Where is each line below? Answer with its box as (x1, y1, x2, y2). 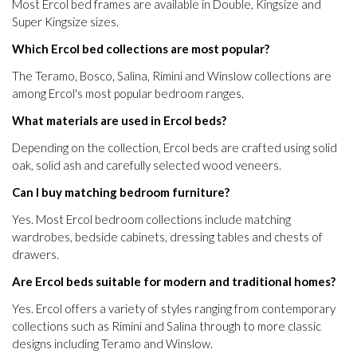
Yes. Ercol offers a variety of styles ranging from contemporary (12, 300, 335, 316)
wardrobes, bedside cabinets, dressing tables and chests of (12, 229, 323, 244)
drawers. (12, 246, 59, 261)
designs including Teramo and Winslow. (12, 335, 213, 351)
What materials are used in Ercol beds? (12, 112, 226, 127)
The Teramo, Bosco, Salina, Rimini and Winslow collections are (12, 68, 331, 83)
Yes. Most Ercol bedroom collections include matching (12, 211, 291, 226)
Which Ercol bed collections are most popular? (12, 41, 269, 56)
